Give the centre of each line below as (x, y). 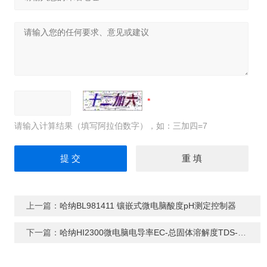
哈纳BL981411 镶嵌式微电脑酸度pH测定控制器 (148, 206)
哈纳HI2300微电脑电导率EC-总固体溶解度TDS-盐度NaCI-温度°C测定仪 (148, 233)
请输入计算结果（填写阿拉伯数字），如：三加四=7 (111, 126)
